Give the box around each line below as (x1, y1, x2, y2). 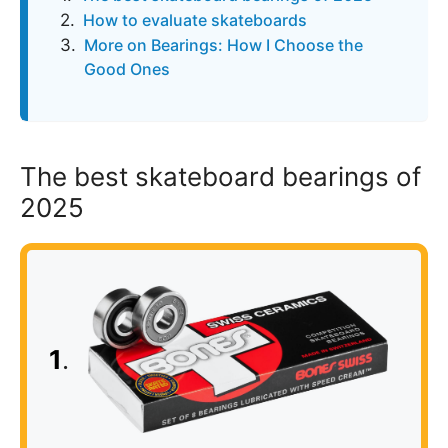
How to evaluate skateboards (83, 9, 307, 30)
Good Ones (84, 58, 170, 79)
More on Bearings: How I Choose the (84, 34, 363, 55)
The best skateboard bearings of (20, 160, 421, 192)
